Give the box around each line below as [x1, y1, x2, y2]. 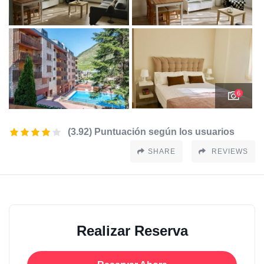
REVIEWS [209, 147, 248, 156]
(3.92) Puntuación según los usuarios [68, 126, 235, 137]
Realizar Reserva [76, 222, 188, 239]
